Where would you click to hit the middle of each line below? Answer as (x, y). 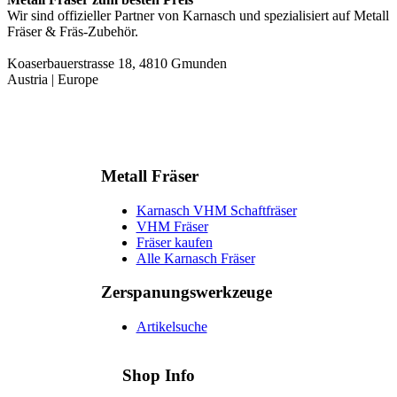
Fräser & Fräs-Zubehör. (73, 32)
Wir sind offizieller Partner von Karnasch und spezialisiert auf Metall (198, 16)
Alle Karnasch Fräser (195, 258)
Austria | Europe (53, 80)
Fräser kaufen (174, 242)
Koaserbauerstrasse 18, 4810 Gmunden (117, 64)
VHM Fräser (172, 226)
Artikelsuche (171, 327)
